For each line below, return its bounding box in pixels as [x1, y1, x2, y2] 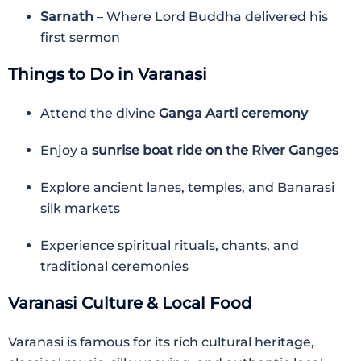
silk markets [40, 201, 120, 216]
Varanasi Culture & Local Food [8, 293, 252, 313]
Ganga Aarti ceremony [159, 106, 308, 121]
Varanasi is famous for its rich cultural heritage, [8, 334, 314, 350]
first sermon [40, 30, 120, 45]
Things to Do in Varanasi [8, 64, 207, 84]
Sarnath [40, 9, 93, 24]
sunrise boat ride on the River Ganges [92, 143, 338, 158]
